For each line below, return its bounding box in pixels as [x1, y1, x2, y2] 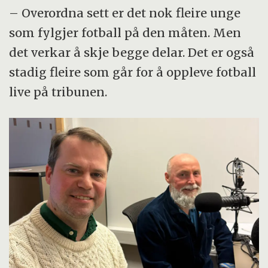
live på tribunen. [9, 84, 108, 99]
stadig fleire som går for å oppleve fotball [9, 64, 257, 80]
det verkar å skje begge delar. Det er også [9, 44, 255, 60]
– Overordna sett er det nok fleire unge [9, 5, 241, 20]
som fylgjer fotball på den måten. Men [9, 25, 242, 40]
